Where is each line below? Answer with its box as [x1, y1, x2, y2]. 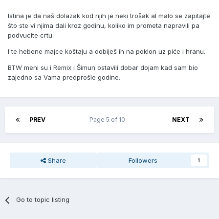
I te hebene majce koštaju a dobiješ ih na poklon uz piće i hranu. [8, 47, 205, 56]
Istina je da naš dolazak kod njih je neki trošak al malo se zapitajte [8, 12, 210, 20]
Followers [129, 156, 158, 165]
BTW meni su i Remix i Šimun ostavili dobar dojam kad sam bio [8, 64, 198, 72]
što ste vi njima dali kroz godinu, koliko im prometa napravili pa [8, 22, 199, 30]
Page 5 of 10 [89, 116, 128, 124]
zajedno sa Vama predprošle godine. [8, 73, 120, 82]
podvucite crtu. [8, 31, 54, 40]
